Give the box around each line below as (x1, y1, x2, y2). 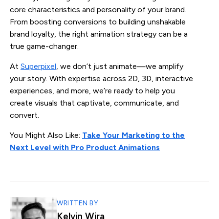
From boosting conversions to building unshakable (10, 17, 186, 26)
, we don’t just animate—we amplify (56, 61, 183, 71)
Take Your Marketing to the (82, 130, 185, 140)
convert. (10, 110, 39, 120)
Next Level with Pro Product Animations (10, 142, 160, 152)
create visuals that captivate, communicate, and (10, 98, 179, 108)
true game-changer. (10, 41, 79, 51)
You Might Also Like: (10, 130, 82, 140)
